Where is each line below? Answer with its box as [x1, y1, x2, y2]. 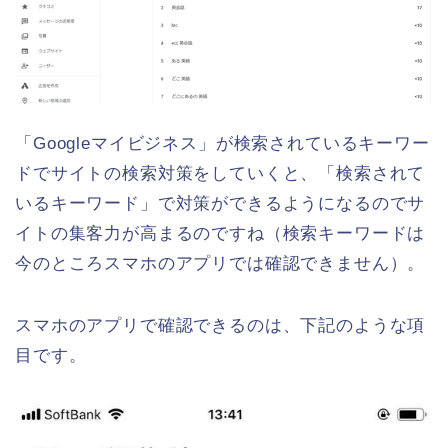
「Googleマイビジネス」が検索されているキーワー [15, 133, 430, 153]
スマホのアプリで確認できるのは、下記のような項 [15, 315, 426, 335]
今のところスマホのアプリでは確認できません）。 [15, 253, 426, 273]
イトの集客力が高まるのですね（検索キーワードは [15, 223, 426, 243]
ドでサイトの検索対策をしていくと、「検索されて [15, 163, 426, 183]
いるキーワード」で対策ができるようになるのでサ [15, 193, 426, 213]
